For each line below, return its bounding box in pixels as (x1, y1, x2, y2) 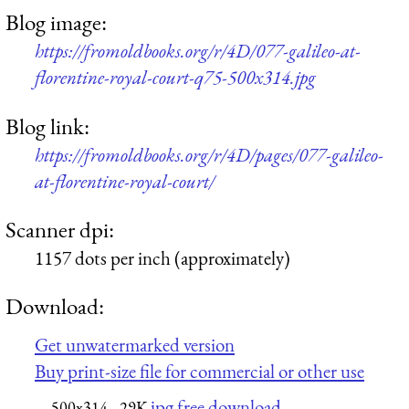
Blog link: (5, 110, 89, 141)
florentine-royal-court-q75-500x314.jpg (35, 65, 316, 90)
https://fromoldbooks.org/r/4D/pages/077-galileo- (35, 142, 383, 167)
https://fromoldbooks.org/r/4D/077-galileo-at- (35, 38, 361, 64)
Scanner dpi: (5, 214, 114, 244)
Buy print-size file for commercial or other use (35, 358, 364, 383)
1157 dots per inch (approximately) (35, 245, 290, 270)
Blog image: (5, 7, 107, 37)
